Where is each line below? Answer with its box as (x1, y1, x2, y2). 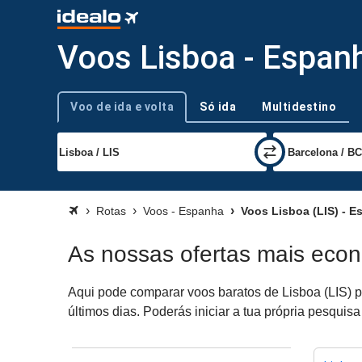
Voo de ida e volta (70, 99, 174, 113)
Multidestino (262, 99, 336, 113)
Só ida (200, 99, 236, 113)
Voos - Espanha (143, 204, 224, 217)
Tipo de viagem (57, 107, 128, 120)
